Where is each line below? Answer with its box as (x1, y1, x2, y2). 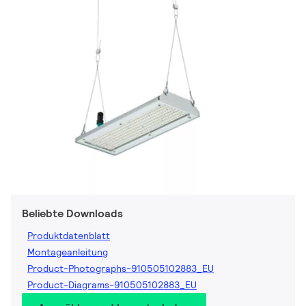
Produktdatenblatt (27, 229, 110, 242)
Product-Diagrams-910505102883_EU (27, 279, 197, 292)
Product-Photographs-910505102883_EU (27, 262, 214, 275)
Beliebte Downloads (22, 206, 123, 221)
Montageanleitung (27, 246, 108, 259)
